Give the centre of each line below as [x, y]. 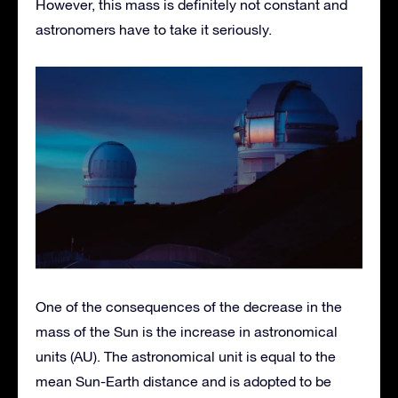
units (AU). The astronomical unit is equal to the [186, 356]
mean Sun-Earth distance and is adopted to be [183, 381]
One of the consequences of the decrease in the [189, 306]
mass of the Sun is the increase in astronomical [187, 331]
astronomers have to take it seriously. [154, 30]
